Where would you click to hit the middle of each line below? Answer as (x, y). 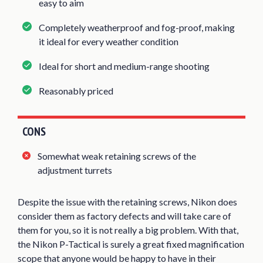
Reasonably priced (76, 90)
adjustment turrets (75, 170)
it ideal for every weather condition (109, 41)
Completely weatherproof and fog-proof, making (137, 27)
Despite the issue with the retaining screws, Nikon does (127, 201)
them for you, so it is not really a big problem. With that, (128, 230)
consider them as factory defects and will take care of (124, 215)
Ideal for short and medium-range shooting (124, 66)
